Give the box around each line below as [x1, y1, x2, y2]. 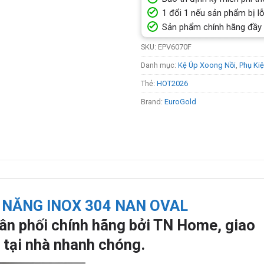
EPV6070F [158, 42, 192, 52]
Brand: [141, 97, 164, 107]
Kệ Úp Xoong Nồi [178, 61, 236, 70]
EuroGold [164, 97, 196, 107]
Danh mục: [141, 61, 178, 70]
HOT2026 [157, 79, 188, 88]
